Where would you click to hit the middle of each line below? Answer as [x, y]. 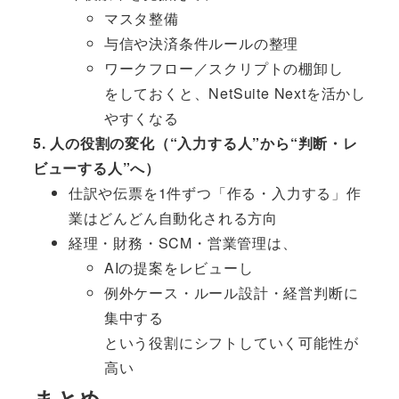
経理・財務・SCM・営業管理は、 [183, 243]
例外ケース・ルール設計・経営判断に [231, 293]
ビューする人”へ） [96, 168]
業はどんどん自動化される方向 [173, 218]
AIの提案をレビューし [179, 268]
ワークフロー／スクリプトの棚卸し [224, 69]
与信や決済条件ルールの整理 [201, 44]
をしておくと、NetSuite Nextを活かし [235, 94]
